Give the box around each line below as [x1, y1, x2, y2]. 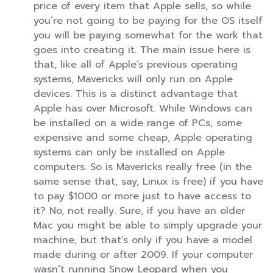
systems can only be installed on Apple [34, 145, 225, 160]
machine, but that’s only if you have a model [34, 233, 252, 248]
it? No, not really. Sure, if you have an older [34, 204, 245, 219]
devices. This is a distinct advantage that [34, 87, 238, 102]
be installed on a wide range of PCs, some [34, 116, 242, 131]
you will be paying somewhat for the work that [34, 28, 263, 43]
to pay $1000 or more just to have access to [34, 189, 251, 204]
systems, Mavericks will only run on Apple [34, 72, 233, 87]
